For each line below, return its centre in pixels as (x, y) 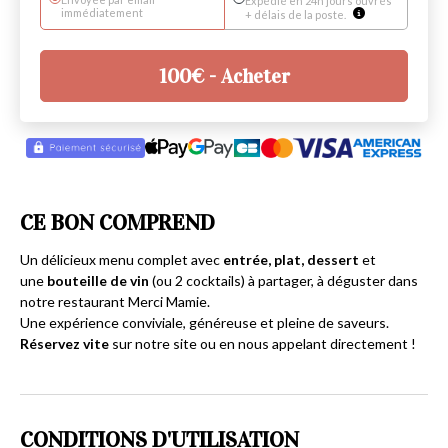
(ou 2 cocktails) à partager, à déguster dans (283, 281)
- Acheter (246, 76)
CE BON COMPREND (117, 223)
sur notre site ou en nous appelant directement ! (262, 344)
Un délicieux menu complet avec (121, 260)
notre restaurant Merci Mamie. (115, 302)
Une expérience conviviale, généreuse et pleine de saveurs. (204, 323)
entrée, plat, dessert (291, 260)
